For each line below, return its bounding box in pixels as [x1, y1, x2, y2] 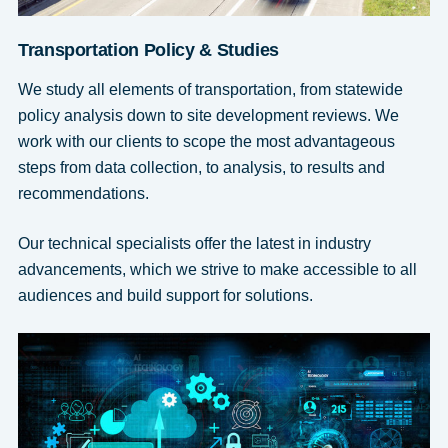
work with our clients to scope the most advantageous [17, 133, 395, 151]
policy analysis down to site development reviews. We [17, 107, 399, 125]
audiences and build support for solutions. [17, 287, 313, 305]
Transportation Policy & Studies [17, 40, 280, 61]
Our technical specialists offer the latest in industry [17, 235, 371, 253]
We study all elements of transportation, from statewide [17, 81, 403, 99]
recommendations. [17, 185, 149, 203]
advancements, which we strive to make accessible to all [17, 261, 417, 279]
